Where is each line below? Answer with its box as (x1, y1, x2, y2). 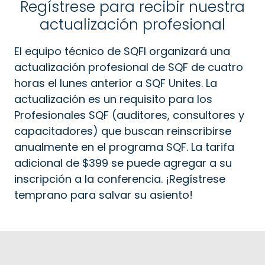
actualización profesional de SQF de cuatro (14, 60, 243, 75)
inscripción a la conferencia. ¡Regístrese (14, 172, 225, 187)
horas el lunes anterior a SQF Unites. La (14, 76, 217, 91)
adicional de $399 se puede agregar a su (14, 156, 232, 171)
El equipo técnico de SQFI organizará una (14, 44, 230, 59)
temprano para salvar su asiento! (14, 188, 193, 203)
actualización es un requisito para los (14, 92, 212, 107)
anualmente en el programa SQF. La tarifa (14, 140, 234, 155)
